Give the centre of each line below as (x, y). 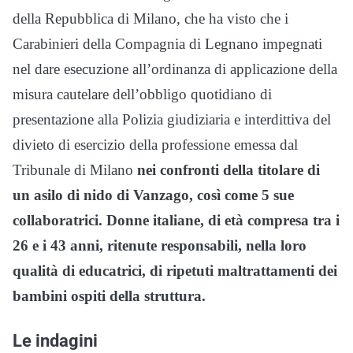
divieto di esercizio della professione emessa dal (155, 144)
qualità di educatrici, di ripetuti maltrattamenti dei (175, 270)
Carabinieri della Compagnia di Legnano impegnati (167, 43)
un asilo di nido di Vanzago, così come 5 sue (153, 195)
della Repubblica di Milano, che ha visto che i (150, 18)
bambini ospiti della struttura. (109, 295)
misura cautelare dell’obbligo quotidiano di (142, 94)
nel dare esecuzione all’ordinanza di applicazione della (175, 69)
